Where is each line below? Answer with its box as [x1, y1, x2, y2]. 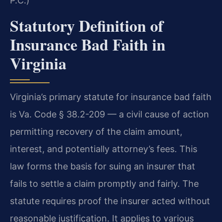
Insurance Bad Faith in [10, 32, 166, 56]
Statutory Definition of [10, 13, 164, 37]
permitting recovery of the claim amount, [10, 126, 182, 137]
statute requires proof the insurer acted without [10, 195, 210, 206]
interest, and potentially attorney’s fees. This [10, 143, 197, 154]
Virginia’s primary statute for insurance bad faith [10, 91, 212, 102]
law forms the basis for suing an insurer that [10, 161, 195, 171]
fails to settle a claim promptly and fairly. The [10, 178, 199, 189]
